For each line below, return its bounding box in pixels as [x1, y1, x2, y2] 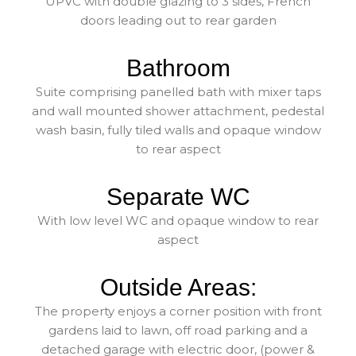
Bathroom [126, 54, 230, 81]
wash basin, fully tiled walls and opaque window [35, 122, 321, 137]
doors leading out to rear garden [79, 12, 277, 28]
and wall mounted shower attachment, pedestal [32, 103, 324, 118]
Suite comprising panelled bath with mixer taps [35, 83, 321, 99]
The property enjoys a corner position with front [34, 303, 322, 319]
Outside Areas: [99, 273, 257, 300]
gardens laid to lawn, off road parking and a [48, 322, 308, 338]
